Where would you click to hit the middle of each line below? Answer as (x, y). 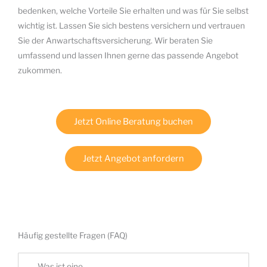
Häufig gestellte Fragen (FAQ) (73, 236)
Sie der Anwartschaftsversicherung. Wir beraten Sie (115, 41)
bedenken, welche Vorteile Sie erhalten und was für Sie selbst (133, 11)
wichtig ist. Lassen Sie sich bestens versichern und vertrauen (131, 26)
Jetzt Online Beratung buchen (133, 122)
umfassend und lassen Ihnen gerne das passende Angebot (128, 56)
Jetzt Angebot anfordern (133, 159)
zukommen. (40, 71)
